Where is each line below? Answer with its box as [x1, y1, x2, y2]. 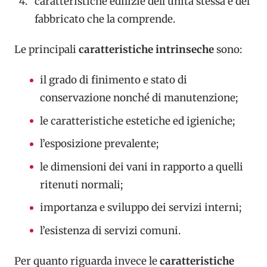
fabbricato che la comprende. [35, 12, 175, 26]
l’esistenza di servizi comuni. [39, 223, 183, 237]
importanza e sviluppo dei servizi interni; [39, 201, 244, 214]
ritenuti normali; [39, 178, 125, 191]
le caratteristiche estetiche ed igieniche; [39, 114, 235, 128]
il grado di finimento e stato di [39, 73, 187, 86]
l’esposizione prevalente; [39, 137, 161, 150]
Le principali [14, 42, 79, 56]
